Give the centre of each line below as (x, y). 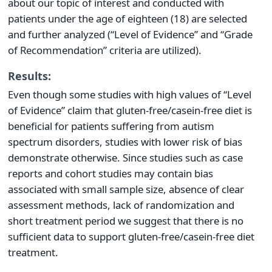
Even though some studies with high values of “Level (130, 94)
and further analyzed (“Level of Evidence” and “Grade (130, 35)
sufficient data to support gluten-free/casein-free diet (131, 236)
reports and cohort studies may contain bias (110, 173)
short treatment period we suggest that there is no (126, 220)
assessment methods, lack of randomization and (121, 205)
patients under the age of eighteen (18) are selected (127, 19)
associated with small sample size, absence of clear (126, 189)
